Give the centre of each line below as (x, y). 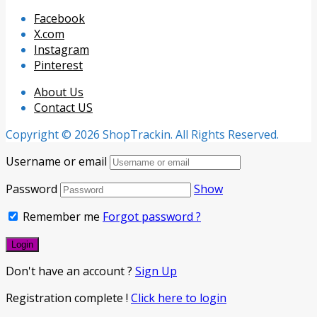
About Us (59, 92)
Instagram (62, 49)
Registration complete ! (68, 298)
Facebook (59, 18)
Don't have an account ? (70, 271)
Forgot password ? (152, 216)
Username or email (56, 161)
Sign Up (156, 271)
